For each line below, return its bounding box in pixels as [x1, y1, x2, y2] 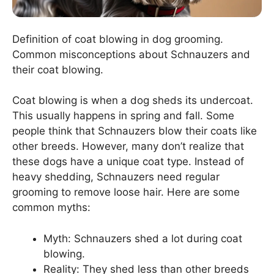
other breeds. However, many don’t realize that [12, 140, 244, 153]
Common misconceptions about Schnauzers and [12, 48, 250, 61]
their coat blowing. [12, 63, 103, 76]
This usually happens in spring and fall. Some [12, 109, 234, 122]
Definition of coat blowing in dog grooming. [12, 32, 223, 45]
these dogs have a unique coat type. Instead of [12, 155, 244, 168]
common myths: [12, 201, 91, 214]
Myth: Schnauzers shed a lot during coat [43, 232, 242, 245]
